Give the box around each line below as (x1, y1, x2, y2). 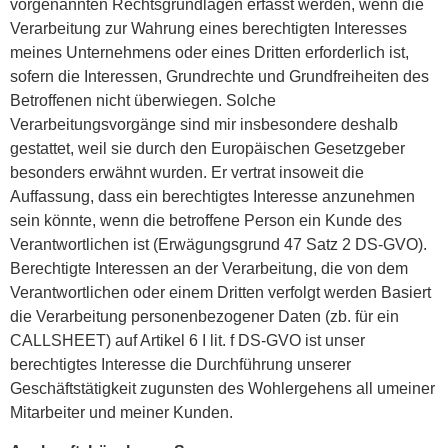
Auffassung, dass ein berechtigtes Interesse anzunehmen (10, 188, 415, 206)
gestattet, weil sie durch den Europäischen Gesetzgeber (10, 140, 405, 158)
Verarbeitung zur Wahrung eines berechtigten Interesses (10, 20, 407, 38)
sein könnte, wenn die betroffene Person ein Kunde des (10, 212, 402, 230)
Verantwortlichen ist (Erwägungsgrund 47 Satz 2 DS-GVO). (10, 236, 427, 254)
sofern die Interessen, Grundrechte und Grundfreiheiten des (10, 68, 429, 86)
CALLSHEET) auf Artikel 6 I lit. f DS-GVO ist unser (10, 332, 365, 350)
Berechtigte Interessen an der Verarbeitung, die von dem (10, 260, 408, 278)
